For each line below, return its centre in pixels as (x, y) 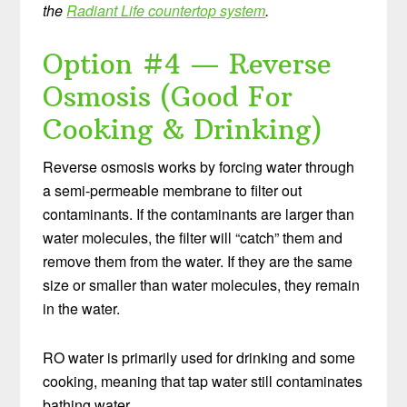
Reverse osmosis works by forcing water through (199, 166)
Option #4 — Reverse (188, 64)
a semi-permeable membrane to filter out (173, 190)
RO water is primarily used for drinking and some (199, 357)
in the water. (82, 308)
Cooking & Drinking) (183, 129)
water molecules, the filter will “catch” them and (193, 237)
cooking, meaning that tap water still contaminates (203, 381)
